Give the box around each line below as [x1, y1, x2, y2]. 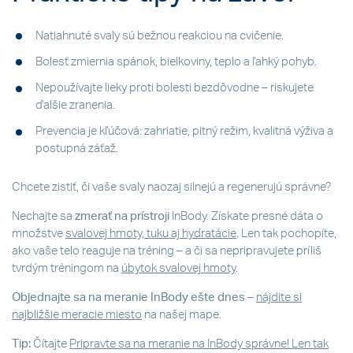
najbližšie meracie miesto [12, 308, 142, 321]
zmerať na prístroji [72, 210, 169, 222]
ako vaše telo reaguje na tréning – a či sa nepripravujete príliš [12, 244, 321, 257]
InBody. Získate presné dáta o [169, 210, 323, 222]
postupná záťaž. [35, 143, 118, 155]
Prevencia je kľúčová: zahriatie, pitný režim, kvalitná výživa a [35, 125, 333, 138]
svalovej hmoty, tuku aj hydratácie [65, 227, 236, 240]
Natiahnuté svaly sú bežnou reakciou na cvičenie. [35, 29, 284, 42]
